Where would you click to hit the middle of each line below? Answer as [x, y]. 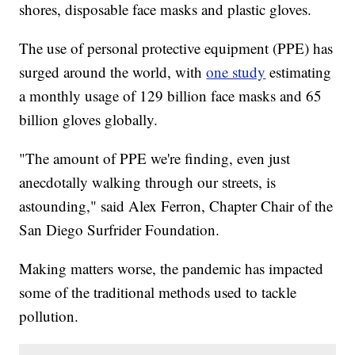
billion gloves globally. [89, 120]
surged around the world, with [113, 72]
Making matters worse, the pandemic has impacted [172, 269]
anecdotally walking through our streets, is [148, 182]
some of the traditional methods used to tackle [158, 292]
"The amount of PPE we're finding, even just [155, 158]
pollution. [49, 316]
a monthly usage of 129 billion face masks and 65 [171, 96]
